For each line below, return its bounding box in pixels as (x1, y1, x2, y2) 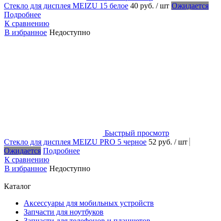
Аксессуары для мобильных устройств (24, 198, 154, 207)
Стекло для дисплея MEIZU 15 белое (4, 1, 128, 10)
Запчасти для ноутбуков (24, 207, 104, 216)
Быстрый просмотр (105, 128, 169, 137)
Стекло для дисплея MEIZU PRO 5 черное (4, 137, 147, 146)
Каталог (4, 182, 31, 190)
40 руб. (130, 1, 156, 10)
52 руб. (148, 137, 174, 146)
